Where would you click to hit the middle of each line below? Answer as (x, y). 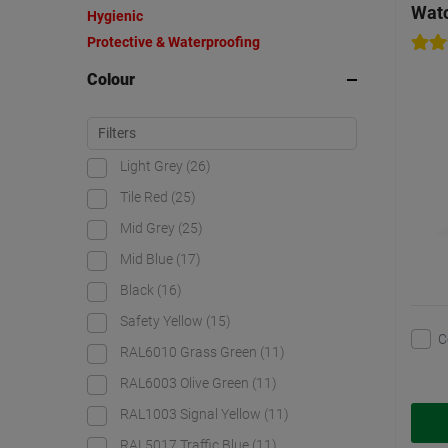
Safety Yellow (163, 321)
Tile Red (145, 197)
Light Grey (153, 166)
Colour (111, 80)
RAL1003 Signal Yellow (192, 414)
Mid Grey (149, 228)
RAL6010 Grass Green (190, 352)
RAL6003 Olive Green (186, 383)
